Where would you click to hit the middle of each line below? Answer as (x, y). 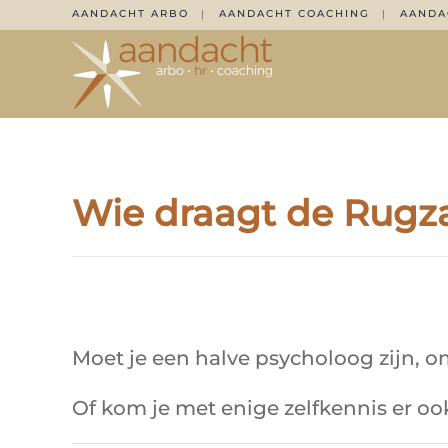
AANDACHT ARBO (130, 13)
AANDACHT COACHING (294, 13)
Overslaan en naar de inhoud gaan (176, 46)
